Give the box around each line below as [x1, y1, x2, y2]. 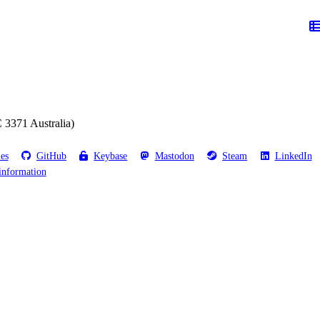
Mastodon [154, 150, 194, 161]
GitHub [36, 150, 66, 161]
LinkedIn [274, 150, 312, 161]
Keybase [94, 150, 128, 161]
